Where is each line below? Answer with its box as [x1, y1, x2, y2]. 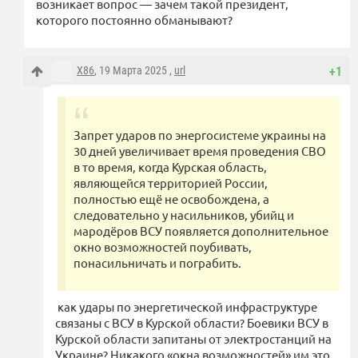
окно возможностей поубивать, [74, 239, 252, 255]
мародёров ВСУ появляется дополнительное [74, 223, 328, 239]
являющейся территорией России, [74, 175, 268, 191]
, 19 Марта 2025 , [94, 64, 174, 78]
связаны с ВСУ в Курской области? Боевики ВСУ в [55, 315, 328, 331]
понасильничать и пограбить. [74, 255, 241, 271]
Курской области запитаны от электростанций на [55, 331, 332, 347]
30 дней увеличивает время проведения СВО [74, 143, 326, 159]
